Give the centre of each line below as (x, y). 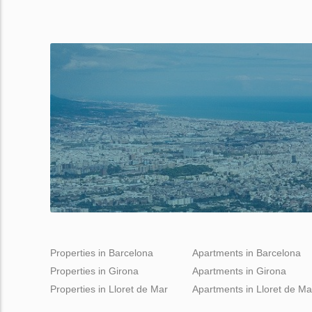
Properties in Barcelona (102, 252)
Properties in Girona (94, 271)
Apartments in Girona (239, 271)
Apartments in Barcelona (247, 252)
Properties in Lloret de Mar (109, 289)
